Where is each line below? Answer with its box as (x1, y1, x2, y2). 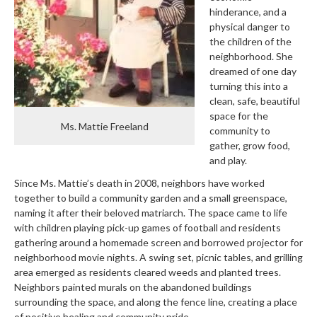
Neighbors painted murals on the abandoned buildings (14, 280, 252, 293)
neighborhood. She (209, 50, 293, 63)
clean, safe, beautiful (209, 95, 300, 108)
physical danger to (209, 21, 290, 33)
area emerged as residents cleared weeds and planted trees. (14, 265, 281, 278)
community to (209, 125, 270, 137)
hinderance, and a (209, 6, 287, 18)
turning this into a (209, 80, 288, 93)
